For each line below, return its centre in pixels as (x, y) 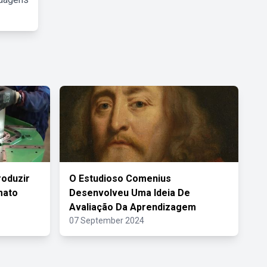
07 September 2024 (107, 221)
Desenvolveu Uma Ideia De (130, 193)
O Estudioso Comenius (120, 178)
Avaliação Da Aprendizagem (133, 207)
